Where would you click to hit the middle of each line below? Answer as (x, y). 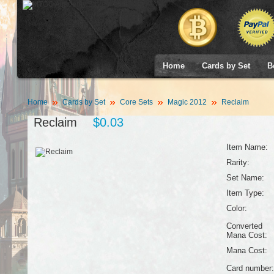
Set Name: (245, 178)
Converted (244, 226)
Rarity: (238, 162)
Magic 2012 (187, 102)
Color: (236, 208)
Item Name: (247, 147)
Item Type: (245, 193)
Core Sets (136, 102)
